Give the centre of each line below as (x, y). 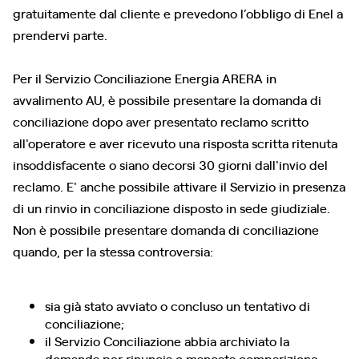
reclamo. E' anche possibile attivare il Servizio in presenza (179, 186)
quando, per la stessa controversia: (113, 251)
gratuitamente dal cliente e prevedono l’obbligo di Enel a (178, 13)
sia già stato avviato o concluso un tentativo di (177, 305)
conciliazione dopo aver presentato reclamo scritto (161, 121)
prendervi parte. (60, 34)
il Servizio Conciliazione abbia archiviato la (167, 341)
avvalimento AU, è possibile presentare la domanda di (167, 99)
